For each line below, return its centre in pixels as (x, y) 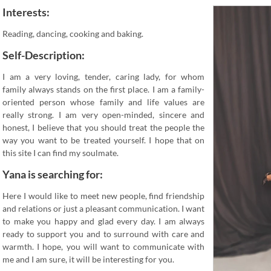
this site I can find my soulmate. (60, 153)
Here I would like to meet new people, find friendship (104, 196)
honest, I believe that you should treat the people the (104, 127)
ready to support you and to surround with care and (104, 234)
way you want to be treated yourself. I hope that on (104, 140)
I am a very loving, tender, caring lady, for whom (104, 77)
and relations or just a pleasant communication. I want (104, 208)
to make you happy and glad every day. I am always (104, 221)
